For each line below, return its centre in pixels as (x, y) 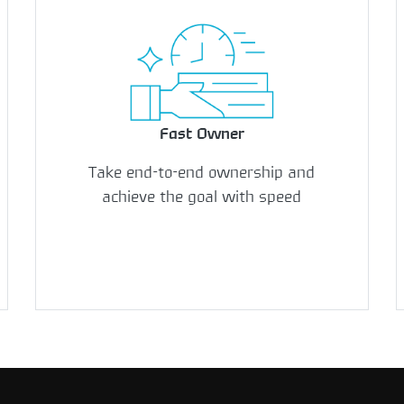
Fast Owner (202, 134)
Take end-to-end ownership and (202, 173)
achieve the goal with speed (202, 197)
